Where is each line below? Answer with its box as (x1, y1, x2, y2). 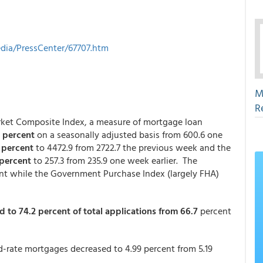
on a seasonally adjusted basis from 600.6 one (37, 127, 222, 141)
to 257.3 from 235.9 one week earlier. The (31, 153, 197, 167)
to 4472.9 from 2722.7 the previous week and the (36, 140, 231, 154)
